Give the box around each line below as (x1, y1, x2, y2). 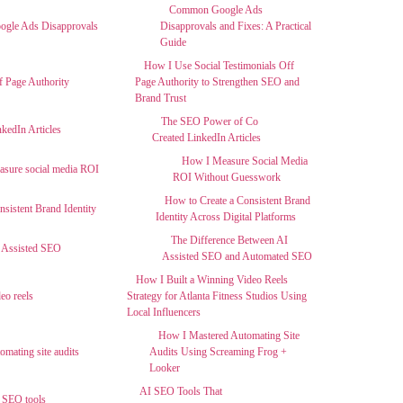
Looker (148, 362, 180, 374)
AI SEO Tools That (139, 385, 223, 398)
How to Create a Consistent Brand (165, 194, 311, 207)
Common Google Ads (168, 4, 263, 16)
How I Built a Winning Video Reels (135, 273, 288, 286)
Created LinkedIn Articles (152, 131, 262, 144)
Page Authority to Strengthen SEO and (135, 76, 300, 88)
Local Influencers (126, 306, 201, 318)
